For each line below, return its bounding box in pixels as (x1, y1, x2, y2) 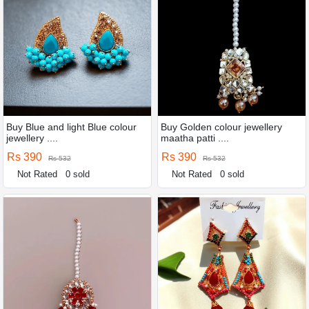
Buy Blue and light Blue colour (6, 121, 137, 132)
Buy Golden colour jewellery (161, 121, 282, 132)
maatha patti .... (161, 132, 229, 143)
